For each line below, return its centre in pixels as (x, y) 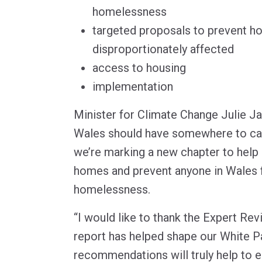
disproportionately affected (163, 49)
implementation (133, 86)
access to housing (139, 68)
